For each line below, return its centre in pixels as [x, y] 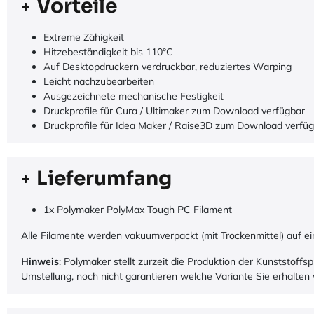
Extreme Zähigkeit [84, 37]
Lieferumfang [104, 179]
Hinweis [40, 262]
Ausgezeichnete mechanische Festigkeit [134, 96]
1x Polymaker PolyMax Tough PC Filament [138, 210]
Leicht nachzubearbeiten [99, 82]
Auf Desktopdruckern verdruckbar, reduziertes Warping [168, 67]
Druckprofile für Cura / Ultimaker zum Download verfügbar [174, 111]
